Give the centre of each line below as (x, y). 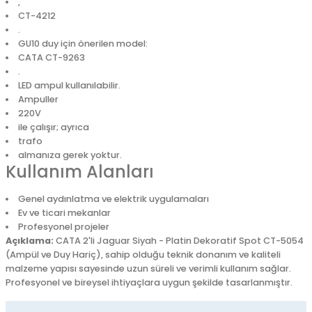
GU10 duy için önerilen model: (83, 44)
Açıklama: (30, 241)
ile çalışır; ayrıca (53, 127)
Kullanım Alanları (80, 172)
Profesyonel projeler (63, 227)
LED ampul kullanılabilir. (69, 85)
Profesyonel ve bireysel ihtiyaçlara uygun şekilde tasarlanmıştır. (149, 282)
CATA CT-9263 (51, 57)
